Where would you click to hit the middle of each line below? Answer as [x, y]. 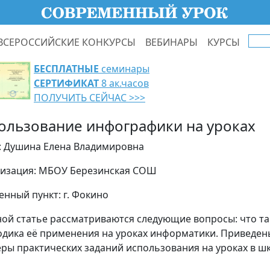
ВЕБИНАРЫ [171, 42]
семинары [124, 69]
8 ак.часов [124, 83]
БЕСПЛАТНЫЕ [66, 69]
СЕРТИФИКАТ [66, 83]
